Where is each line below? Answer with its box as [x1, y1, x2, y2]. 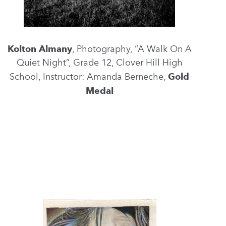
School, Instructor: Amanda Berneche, [10, 71, 168, 82]
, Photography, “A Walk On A [72, 43, 192, 54]
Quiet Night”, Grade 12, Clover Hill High [16, 57, 183, 68]
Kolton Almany [7, 43, 72, 54]
